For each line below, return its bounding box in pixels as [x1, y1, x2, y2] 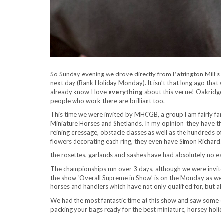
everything [108, 88, 144, 96]
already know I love [50, 88, 108, 96]
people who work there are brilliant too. [50, 97, 165, 105]
